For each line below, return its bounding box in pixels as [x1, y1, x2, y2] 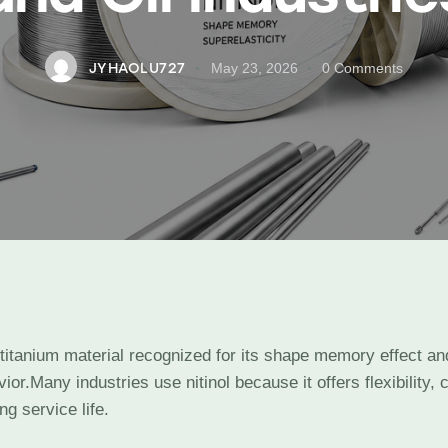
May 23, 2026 [210, 59, 298, 76]
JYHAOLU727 [88, 59, 186, 77]
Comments [334, 59, 404, 76]
